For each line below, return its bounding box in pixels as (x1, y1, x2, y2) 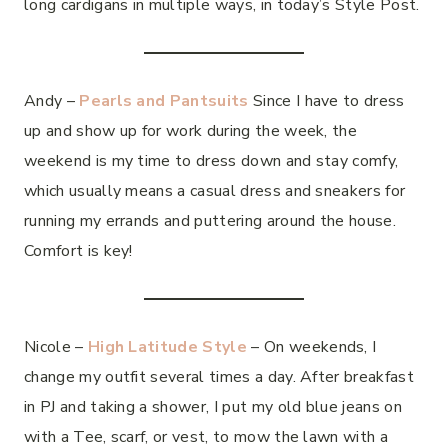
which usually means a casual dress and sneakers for (24, 179, 406, 202)
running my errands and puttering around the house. (24, 209, 397, 232)
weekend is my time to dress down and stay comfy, (24, 149, 399, 172)
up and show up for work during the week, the (24, 119, 358, 142)
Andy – (24, 89, 80, 112)
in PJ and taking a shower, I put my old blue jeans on (24, 395, 402, 418)
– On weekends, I (246, 335, 377, 358)
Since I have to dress (248, 89, 405, 112)
